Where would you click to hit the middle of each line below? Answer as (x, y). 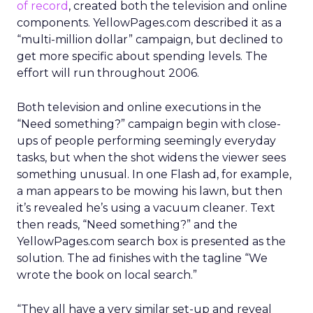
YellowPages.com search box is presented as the (151, 241)
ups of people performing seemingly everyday (146, 141)
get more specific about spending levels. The (142, 56)
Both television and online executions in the (139, 107)
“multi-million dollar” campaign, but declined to (150, 39)
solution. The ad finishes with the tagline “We (142, 258)
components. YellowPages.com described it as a (149, 23)
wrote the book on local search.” (107, 275)
